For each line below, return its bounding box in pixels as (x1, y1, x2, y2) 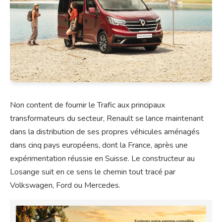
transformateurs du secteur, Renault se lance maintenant (10, 112, 204, 124)
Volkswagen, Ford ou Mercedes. (10, 179, 120, 191)
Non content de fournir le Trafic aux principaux (10, 99, 165, 111)
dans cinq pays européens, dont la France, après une (10, 139, 188, 151)
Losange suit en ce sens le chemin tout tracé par (10, 166, 175, 177)
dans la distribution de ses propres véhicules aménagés (10, 126, 200, 137)
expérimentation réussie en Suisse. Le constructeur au (10, 153, 195, 164)
